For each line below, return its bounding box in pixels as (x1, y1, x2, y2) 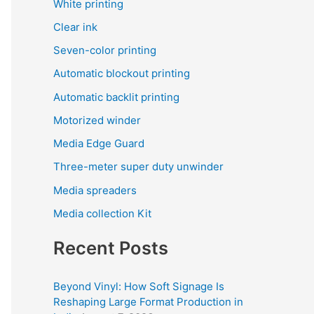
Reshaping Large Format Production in (53, 295, 243, 308)
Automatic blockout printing (53, 67, 190, 81)
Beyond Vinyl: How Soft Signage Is (53, 280, 224, 293)
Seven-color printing (53, 43, 156, 57)
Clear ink (53, 20, 97, 34)
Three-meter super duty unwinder (53, 160, 224, 174)
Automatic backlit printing (53, 90, 179, 104)
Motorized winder (53, 113, 141, 127)
